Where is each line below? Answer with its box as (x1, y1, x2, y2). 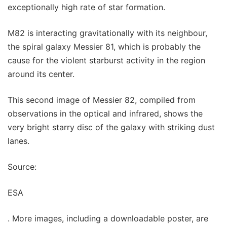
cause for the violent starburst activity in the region (8, 55, 205, 66)
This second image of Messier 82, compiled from (8, 95, 196, 105)
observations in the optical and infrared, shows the (8, 108, 203, 119)
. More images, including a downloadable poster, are (8, 213, 208, 224)
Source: (8, 162, 36, 172)
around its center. (8, 69, 74, 80)
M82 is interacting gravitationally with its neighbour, (8, 28, 207, 39)
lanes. (8, 136, 29, 146)
